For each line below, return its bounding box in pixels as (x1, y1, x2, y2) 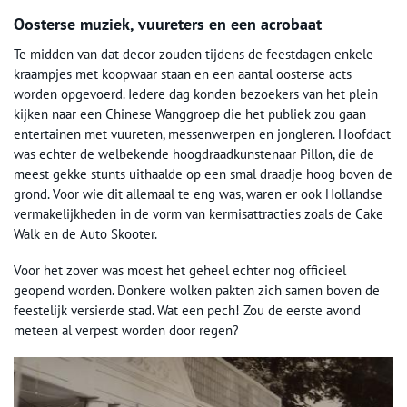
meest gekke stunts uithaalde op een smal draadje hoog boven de (14, 165, 392, 184)
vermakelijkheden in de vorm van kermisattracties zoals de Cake (14, 205, 383, 223)
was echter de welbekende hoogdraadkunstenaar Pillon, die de (14, 145, 374, 164)
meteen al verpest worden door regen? (14, 322, 239, 340)
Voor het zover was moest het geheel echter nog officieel (14, 262, 346, 280)
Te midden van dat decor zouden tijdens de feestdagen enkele (14, 45, 373, 64)
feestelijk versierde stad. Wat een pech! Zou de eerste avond (14, 302, 361, 320)
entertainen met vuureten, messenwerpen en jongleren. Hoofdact (14, 125, 391, 144)
